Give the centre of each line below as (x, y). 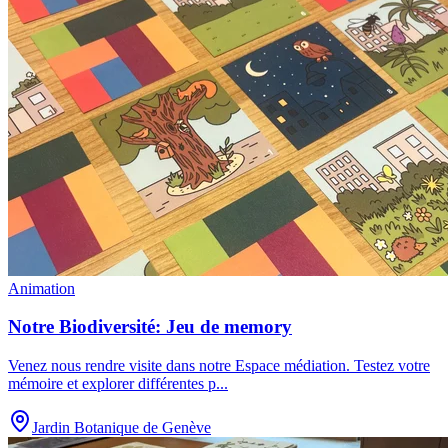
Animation (41, 288)
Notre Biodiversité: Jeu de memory (150, 327)
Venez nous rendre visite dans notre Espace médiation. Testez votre (219, 366)
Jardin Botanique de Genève (121, 428)
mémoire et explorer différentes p (112, 384)
